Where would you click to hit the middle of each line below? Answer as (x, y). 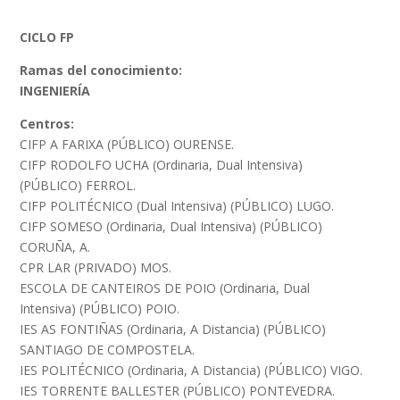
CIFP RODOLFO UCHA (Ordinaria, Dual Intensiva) (162, 165)
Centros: (47, 124)
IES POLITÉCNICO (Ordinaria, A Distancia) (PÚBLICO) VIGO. (192, 370)
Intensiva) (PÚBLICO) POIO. (100, 308)
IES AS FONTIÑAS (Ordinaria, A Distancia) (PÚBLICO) (173, 329)
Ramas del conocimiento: (101, 70)
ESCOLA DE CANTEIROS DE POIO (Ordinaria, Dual (165, 288)
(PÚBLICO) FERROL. (78, 185)
